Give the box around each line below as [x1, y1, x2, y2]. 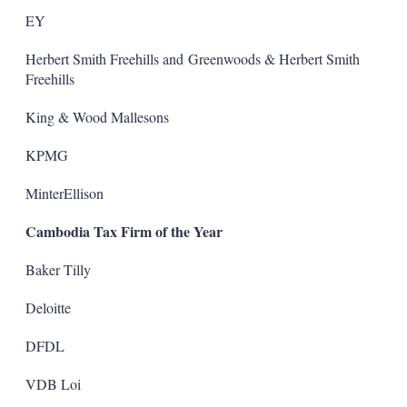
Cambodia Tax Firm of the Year [25, 220, 223, 242]
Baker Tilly [25, 259, 91, 279]
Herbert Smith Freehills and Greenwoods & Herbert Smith [25, 48, 360, 68]
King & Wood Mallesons [25, 106, 169, 126]
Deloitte [25, 297, 71, 317]
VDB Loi [25, 373, 81, 393]
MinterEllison [25, 183, 104, 203]
